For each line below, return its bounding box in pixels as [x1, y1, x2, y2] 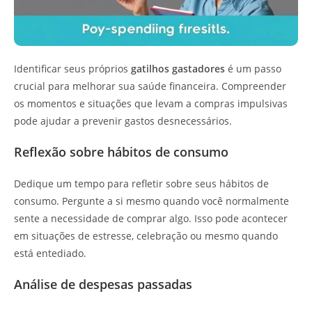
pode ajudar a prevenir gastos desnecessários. [14, 114, 232, 127]
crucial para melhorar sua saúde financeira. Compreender [14, 79, 286, 93]
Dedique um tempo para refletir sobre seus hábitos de [14, 176, 269, 190]
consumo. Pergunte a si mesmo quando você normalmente [14, 194, 289, 208]
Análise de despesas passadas [14, 275, 192, 292]
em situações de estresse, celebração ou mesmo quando [14, 228, 278, 242]
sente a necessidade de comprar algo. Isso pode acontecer [14, 211, 288, 225]
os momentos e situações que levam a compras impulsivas [14, 96, 288, 110]
